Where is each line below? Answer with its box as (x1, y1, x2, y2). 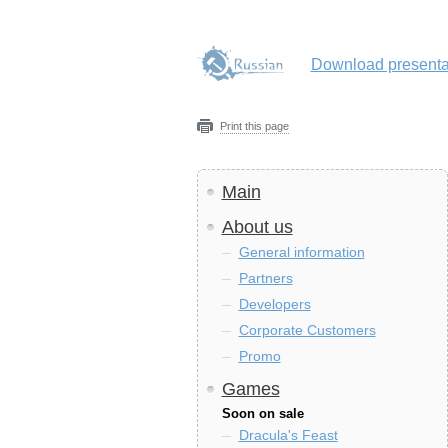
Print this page (219, 120, 289, 132)
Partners (238, 270, 293, 286)
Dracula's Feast (238, 427, 338, 443)
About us (221, 217, 293, 237)
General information (238, 244, 365, 260)
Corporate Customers (238, 322, 376, 338)
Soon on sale (221, 406, 304, 421)
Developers (238, 296, 311, 312)
